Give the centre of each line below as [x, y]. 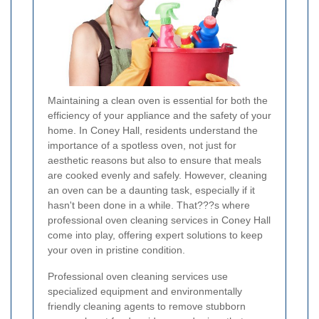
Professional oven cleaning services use [138, 276]
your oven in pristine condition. [116, 250]
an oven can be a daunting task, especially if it [151, 190]
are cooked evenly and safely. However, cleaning [157, 175]
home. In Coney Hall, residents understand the [153, 130]
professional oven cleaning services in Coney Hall [159, 220]
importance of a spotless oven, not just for [142, 145]
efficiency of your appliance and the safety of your [159, 115]
